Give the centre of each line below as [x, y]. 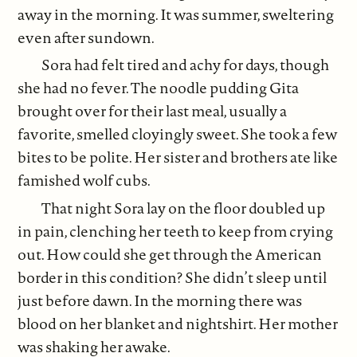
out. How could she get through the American [170, 254]
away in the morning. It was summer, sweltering [176, 14]
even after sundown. [86, 37]
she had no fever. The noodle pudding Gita [159, 88]
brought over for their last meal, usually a [153, 111]
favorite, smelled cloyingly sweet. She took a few [178, 134]
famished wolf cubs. [84, 180]
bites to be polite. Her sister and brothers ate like [178, 157]
